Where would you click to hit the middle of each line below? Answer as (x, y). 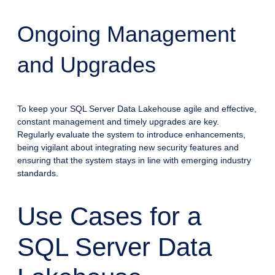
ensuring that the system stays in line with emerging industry (134, 160)
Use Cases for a (109, 216)
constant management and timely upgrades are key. (118, 121)
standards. (38, 173)
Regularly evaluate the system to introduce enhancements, (131, 134)
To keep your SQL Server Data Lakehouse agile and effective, (137, 108)
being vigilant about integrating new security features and (128, 147)
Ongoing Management (126, 34)
